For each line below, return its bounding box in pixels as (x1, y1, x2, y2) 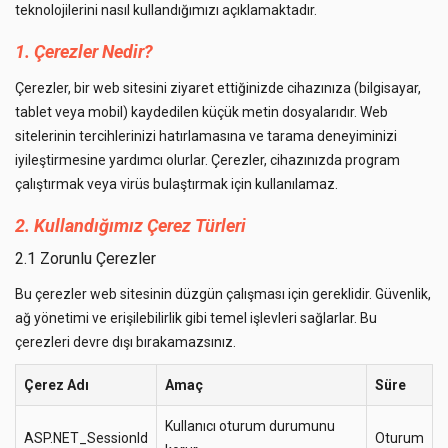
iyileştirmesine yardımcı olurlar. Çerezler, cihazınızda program (15, 152, 400, 168)
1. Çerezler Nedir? (15, 41, 153, 62)
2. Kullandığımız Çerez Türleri (15, 215, 246, 236)
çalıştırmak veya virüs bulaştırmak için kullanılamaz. (15, 176, 338, 192)
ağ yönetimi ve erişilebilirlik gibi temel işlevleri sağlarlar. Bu (15, 310, 377, 326)
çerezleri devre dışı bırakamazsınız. (15, 334, 236, 350)
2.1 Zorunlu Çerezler (15, 249, 156, 268)
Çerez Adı (24, 377, 89, 393)
